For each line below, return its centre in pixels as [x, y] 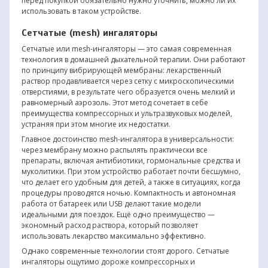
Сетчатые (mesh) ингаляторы [89, 33]
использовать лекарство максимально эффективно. [113, 236]
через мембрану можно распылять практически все [114, 150]
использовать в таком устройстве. [81, 11]
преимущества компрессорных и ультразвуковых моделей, [127, 113]
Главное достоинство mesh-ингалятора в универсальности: [127, 139]
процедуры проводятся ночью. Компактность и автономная [128, 193]
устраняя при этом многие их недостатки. [96, 124]
